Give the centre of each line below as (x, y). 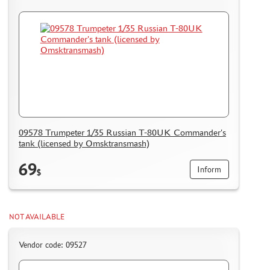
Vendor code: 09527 (53, 245)
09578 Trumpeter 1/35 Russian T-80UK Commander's (122, 133)
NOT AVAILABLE (37, 217)
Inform (209, 169)
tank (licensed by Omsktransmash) (84, 143)
